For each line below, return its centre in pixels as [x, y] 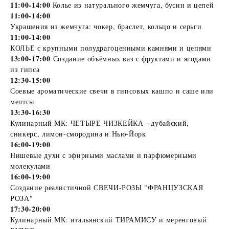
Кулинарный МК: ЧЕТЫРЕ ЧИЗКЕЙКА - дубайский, [100, 123]
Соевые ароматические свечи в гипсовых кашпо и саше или [112, 90]
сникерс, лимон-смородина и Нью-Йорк [80, 133]
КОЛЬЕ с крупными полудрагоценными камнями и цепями [111, 48]
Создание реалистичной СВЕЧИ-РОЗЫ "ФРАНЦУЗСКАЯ [107, 187]
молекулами [30, 166]
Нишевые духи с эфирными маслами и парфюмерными [104, 155]
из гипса [25, 69]
